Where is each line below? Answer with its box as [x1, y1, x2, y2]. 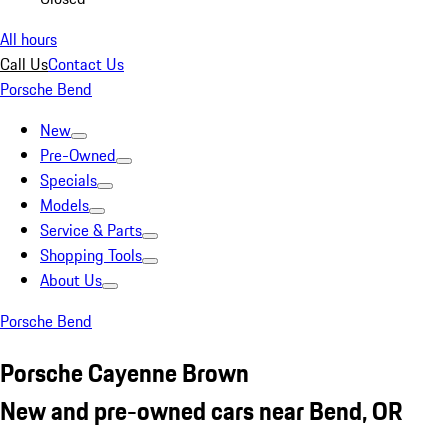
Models [40, 193, 89, 217]
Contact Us [48, 52, 124, 76]
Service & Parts [40, 218, 142, 242]
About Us [40, 268, 102, 292]
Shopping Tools [40, 243, 142, 267]
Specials [40, 168, 97, 192]
